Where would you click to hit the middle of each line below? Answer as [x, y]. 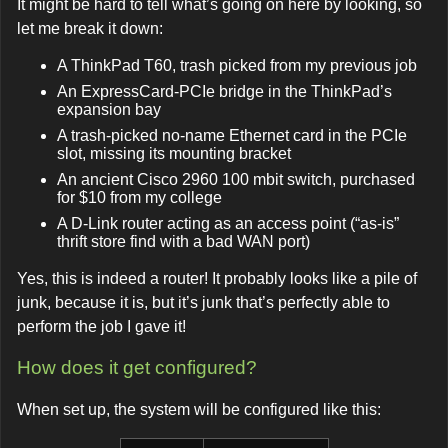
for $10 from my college [139, 197]
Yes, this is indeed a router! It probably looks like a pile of [217, 278]
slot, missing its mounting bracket [174, 153]
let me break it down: [90, 28]
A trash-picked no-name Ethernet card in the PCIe [232, 135]
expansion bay [109, 109]
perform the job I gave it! [101, 326]
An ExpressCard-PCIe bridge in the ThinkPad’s [224, 91]
